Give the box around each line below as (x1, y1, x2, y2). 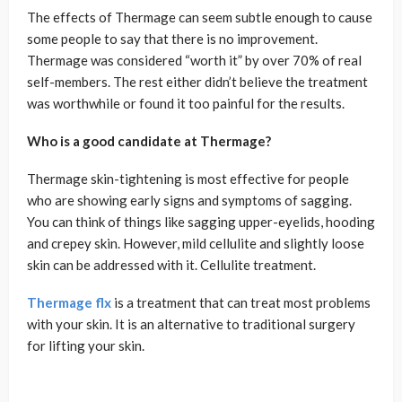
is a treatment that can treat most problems (111, 294, 371, 311)
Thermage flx (27, 294, 111, 311)
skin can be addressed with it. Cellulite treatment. (27, 257, 316, 274)
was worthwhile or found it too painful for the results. (27, 95, 345, 112)
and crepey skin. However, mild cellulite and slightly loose (27, 235, 364, 252)
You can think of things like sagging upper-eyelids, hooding (27, 214, 375, 231)
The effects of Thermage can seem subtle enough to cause (27, 9, 372, 26)
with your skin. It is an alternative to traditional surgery (27, 316, 355, 333)
